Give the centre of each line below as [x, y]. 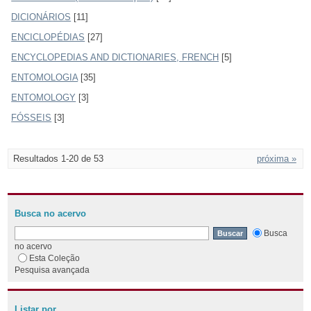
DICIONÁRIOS [41, 17]
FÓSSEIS [32, 117]
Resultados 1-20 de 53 [59, 158]
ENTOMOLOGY [44, 97]
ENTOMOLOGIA [45, 77]
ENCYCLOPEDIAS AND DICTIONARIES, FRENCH [115, 57]
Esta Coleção [55, 258]
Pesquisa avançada [52, 269]
